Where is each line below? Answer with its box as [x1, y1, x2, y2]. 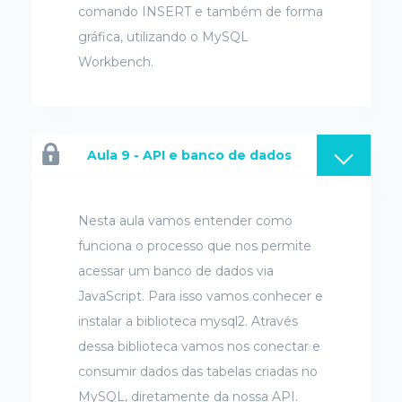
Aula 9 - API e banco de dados [87, 147, 292, 164]
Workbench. [78, 54, 153, 71]
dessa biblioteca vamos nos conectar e [78, 338, 320, 355]
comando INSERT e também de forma [78, 4, 323, 21]
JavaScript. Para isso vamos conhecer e [78, 288, 323, 305]
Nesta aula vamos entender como [78, 213, 293, 230]
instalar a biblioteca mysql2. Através [78, 313, 298, 330]
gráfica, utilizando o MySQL [78, 29, 249, 46]
